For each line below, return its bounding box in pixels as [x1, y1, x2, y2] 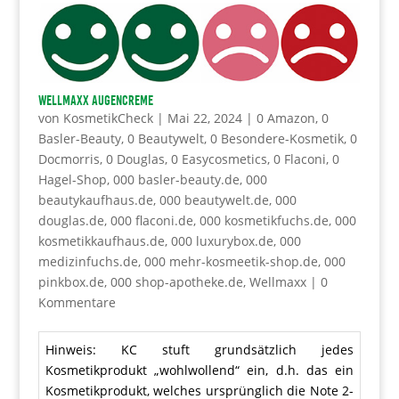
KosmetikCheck [62, 110, 153, 127]
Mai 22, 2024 [167, 110, 242, 127]
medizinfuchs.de [37, 253, 138, 271]
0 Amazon [256, 110, 315, 127]
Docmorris [37, 151, 100, 168]
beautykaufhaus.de [37, 191, 153, 209]
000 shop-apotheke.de [110, 273, 243, 291]
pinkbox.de [37, 273, 104, 291]
